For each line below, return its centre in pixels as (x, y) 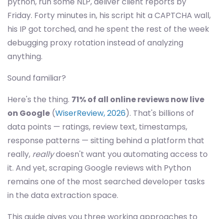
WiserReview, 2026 (90, 113)
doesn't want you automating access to (131, 154)
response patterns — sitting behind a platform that (106, 141)
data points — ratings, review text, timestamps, (97, 127)
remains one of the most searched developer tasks (106, 182)
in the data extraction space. (63, 195)
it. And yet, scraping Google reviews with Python (99, 168)
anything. (25, 56)
